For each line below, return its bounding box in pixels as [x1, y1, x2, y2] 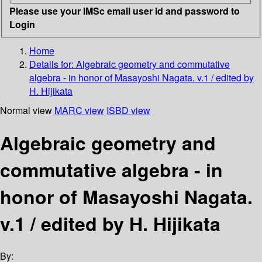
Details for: [29, 57, 76, 71]
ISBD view [106, 103, 150, 117]
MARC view [54, 103, 104, 117]
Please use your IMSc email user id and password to [9, 4, 240, 18]
